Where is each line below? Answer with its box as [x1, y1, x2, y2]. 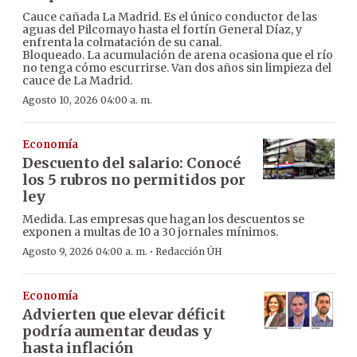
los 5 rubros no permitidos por [22, 171, 245, 190]
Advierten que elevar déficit [22, 305, 226, 324]
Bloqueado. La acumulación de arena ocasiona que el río [22, 48, 333, 63]
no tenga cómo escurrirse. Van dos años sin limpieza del [22, 61, 331, 76]
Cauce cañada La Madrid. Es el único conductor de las [22, 10, 317, 25]
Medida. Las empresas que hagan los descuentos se [22, 212, 304, 227]
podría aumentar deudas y [22, 322, 212, 341]
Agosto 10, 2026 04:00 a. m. [22, 94, 152, 107]
